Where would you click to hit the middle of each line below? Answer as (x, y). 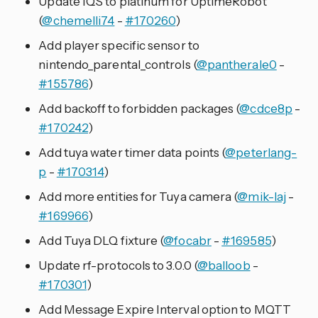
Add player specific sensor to (119, 45)
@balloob (224, 265)
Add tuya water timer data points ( (132, 153)
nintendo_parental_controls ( (117, 65)
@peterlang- (261, 153)
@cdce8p (266, 109)
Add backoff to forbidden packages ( (139, 109)
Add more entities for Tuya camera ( (138, 197)
